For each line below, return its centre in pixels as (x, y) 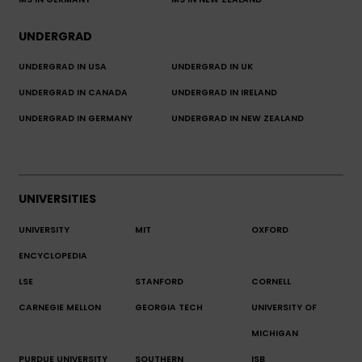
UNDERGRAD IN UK (212, 67)
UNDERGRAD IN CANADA (73, 93)
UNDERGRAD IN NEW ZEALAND (237, 119)
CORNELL (271, 281)
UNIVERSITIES (57, 198)
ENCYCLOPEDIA (53, 255)
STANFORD (159, 281)
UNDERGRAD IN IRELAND (224, 93)
